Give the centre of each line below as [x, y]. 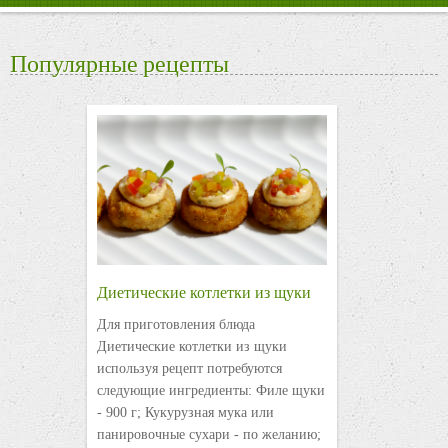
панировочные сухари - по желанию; [208, 435]
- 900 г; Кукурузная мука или [185, 413]
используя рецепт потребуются [189, 369]
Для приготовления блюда [175, 325]
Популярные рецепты [119, 63]
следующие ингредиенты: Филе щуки [210, 391]
